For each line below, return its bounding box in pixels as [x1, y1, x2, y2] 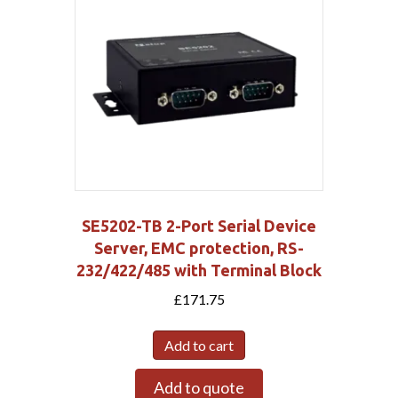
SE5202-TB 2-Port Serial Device [82, 216, 316, 235]
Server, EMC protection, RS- [94, 238, 304, 257]
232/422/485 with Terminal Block [76, 260, 322, 279]
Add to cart [164, 336, 234, 354]
